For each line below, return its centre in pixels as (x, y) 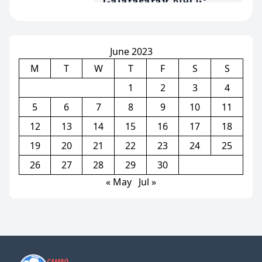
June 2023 (131, 52)
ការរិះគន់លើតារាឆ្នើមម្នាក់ (153, 19)
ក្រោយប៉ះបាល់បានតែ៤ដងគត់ (163, 36)
